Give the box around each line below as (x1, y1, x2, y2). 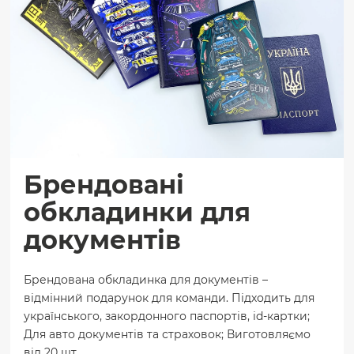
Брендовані (24, 169, 185, 201)
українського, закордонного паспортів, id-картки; (24, 309, 311, 324)
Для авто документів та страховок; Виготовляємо (24, 327, 311, 342)
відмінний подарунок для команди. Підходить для (24, 291, 315, 306)
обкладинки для (24, 197, 251, 228)
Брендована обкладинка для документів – (24, 273, 269, 288)
